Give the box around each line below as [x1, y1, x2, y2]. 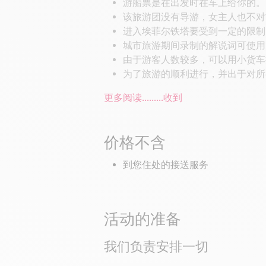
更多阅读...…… [104, 92, 163, 104]
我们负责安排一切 [104, 239, 208, 256]
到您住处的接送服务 [123, 159, 208, 172]
